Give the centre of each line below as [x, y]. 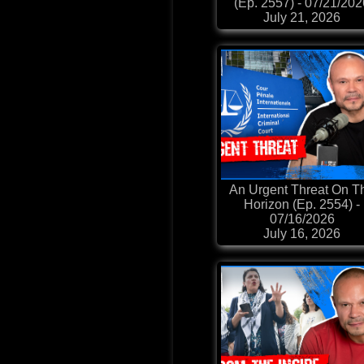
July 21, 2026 [302, 18]
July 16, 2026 [302, 234]
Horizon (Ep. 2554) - [302, 205]
